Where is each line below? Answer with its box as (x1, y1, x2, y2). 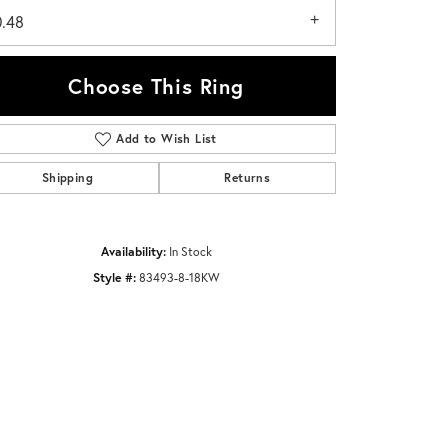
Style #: (92, 269, 136, 286)
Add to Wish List (116, 131, 217, 147)
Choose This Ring (68, 72, 244, 101)
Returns (224, 170, 271, 186)
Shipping (41, 170, 93, 186)
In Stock (168, 243, 212, 260)
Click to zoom (220, 152, 293, 170)
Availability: (100, 243, 166, 260)
